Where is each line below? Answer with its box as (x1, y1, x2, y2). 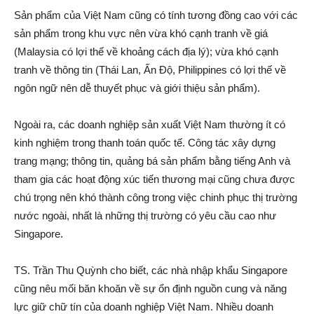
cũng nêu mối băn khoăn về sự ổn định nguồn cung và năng (14, 282, 287, 294)
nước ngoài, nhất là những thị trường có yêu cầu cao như (14, 209, 276, 221)
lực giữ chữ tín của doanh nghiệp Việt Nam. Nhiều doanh (14, 300, 273, 313)
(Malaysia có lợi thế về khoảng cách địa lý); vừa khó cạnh (14, 45, 278, 57)
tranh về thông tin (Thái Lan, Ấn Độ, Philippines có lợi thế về (14, 63, 286, 76)
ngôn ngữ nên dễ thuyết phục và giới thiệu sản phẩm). (14, 81, 260, 94)
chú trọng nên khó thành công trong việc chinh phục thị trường (14, 191, 297, 203)
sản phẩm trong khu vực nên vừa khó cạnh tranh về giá (14, 27, 268, 39)
